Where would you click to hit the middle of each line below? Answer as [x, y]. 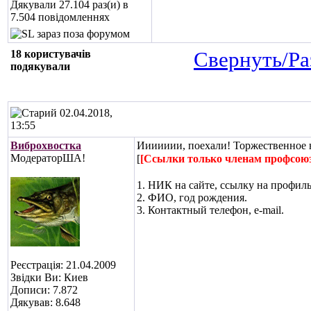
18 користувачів [51, 54]
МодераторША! [48, 158]
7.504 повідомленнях [60, 17]
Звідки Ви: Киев [49, 277]
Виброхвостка [46, 145]
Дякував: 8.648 [45, 302]
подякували [40, 66]
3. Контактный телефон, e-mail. [210, 210]
